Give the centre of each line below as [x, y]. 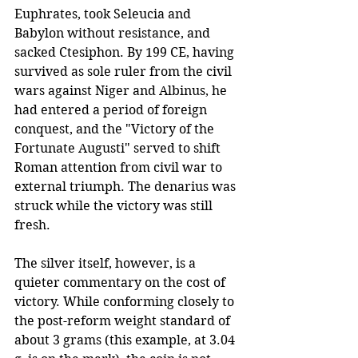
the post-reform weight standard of [124, 320]
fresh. [32, 225]
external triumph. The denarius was [127, 186]
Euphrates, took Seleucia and [104, 14]
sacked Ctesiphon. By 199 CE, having [126, 52]
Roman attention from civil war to [120, 167]
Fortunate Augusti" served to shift [119, 148]
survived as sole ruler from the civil [125, 71]
